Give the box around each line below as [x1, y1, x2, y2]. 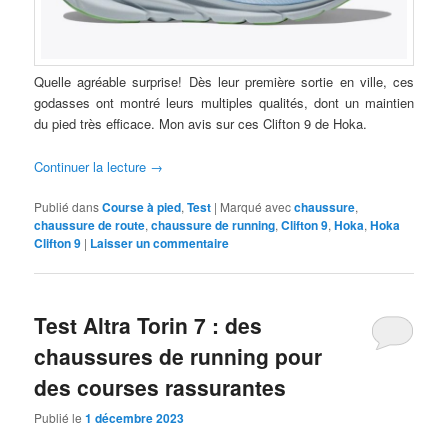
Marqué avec [220, 197, 292, 215]
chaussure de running [151, 215, 276, 234]
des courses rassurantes [34, 371, 287, 402]
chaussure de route [34, 215, 146, 234]
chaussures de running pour [34, 340, 323, 371]
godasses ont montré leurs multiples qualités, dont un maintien [34, 93, 414, 113]
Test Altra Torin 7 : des [34, 309, 263, 340]
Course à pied [102, 197, 182, 216]
